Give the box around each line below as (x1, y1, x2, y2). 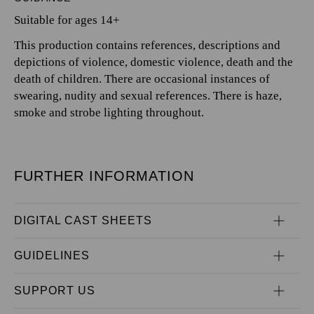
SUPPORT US (14, 285, 95, 296)
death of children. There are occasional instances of (14, 72, 270, 86)
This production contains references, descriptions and (14, 39, 280, 52)
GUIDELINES (14, 250, 90, 261)
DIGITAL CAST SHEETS (14, 214, 152, 226)
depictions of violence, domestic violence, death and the (14, 55, 293, 69)
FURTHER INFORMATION (14, 168, 194, 184)
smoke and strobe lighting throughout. (14, 106, 204, 119)
